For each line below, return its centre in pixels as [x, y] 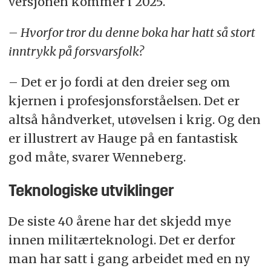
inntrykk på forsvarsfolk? [76, 51]
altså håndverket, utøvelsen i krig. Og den [134, 119]
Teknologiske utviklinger [91, 192]
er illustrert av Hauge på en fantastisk [123, 138]
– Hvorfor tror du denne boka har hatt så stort [132, 32]
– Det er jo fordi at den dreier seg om [119, 82]
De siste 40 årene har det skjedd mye [119, 221]
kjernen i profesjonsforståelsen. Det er [124, 100]
